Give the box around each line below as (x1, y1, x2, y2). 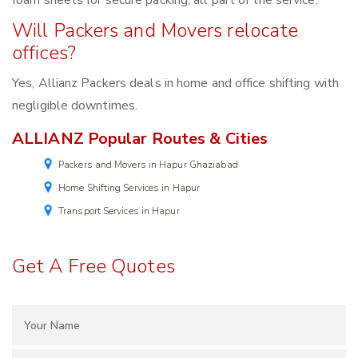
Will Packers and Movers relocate (12, 18, 299, 44)
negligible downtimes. (12, 97, 138, 115)
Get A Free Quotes (12, 253, 175, 280)
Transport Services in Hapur (58, 205, 180, 218)
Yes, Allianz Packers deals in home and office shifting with (12, 74, 339, 93)
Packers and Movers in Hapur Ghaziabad (58, 158, 238, 172)
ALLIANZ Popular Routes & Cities (12, 128, 268, 150)
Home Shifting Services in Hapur (58, 181, 201, 195)
